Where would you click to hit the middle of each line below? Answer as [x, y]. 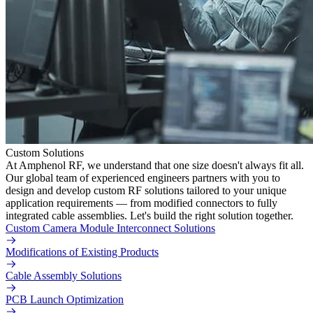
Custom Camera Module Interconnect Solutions [110, 228]
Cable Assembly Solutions [64, 276]
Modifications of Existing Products [82, 252]
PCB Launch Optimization [65, 300]
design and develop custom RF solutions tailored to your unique [146, 191]
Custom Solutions [45, 153]
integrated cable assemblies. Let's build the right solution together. [150, 216]
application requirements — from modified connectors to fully [141, 203]
